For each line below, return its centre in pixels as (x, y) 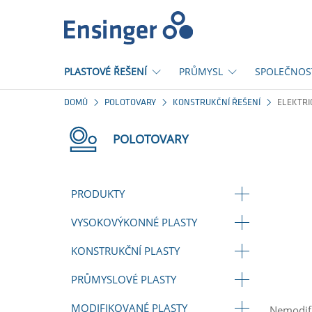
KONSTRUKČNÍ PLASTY (125, 251)
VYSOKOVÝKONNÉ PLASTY (134, 222)
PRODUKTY (98, 194)
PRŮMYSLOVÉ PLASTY (124, 279)
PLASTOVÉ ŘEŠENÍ (106, 71)
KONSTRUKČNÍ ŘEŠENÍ (217, 103)
